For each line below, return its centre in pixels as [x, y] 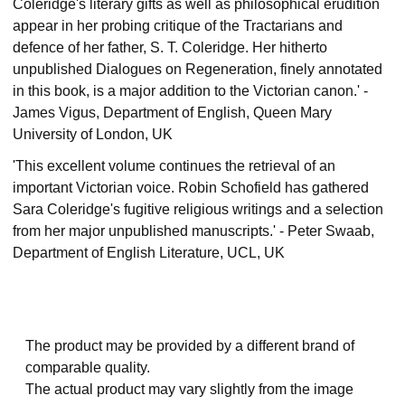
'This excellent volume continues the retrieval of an [174, 165]
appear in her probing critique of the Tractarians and [178, 25]
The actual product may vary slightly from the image [189, 390]
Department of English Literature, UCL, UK [149, 252]
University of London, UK [93, 134]
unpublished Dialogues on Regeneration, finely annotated [198, 69]
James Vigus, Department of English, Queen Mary [172, 112]
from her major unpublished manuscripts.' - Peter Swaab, [193, 231]
